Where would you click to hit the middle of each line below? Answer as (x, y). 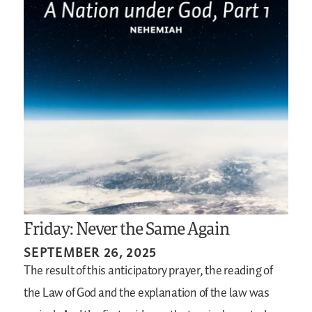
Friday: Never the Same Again (127, 228)
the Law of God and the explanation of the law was (147, 294)
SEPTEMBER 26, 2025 (90, 252)
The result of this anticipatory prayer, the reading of (148, 271)
